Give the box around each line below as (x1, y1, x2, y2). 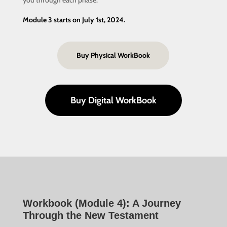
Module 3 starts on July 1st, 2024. (22, 15, 125, 25)
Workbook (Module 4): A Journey (22, 198, 181, 209)
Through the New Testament (22, 210, 159, 221)
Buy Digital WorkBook (70, 95, 157, 106)
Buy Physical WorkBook (77, 51, 150, 60)
